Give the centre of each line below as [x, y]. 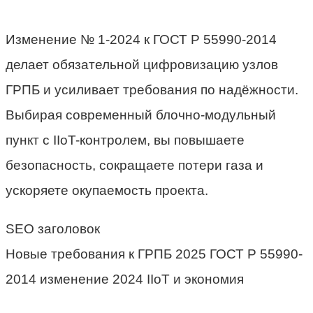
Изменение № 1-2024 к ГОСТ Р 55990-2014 [141, 40]
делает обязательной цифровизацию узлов [142, 65]
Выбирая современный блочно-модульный [141, 115]
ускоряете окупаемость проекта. [107, 191]
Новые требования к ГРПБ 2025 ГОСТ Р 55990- [154, 254]
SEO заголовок [53, 229]
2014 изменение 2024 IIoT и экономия [125, 279]
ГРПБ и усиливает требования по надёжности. [152, 90]
